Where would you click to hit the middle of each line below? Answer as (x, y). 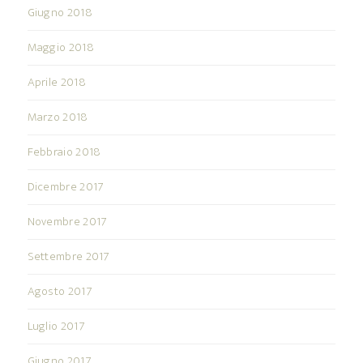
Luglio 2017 (56, 327)
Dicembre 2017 (65, 187)
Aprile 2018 (56, 83)
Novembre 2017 (67, 222)
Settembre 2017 (68, 257)
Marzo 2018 (58, 117)
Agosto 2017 (59, 292)
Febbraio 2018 (64, 152)
